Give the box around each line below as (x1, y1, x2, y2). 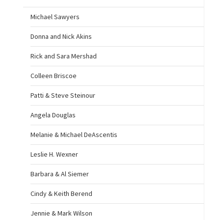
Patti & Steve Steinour (30, 91, 95, 100)
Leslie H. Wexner (30, 150, 78, 159)
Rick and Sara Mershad (30, 52, 97, 61)
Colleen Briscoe (30, 71, 77, 81)
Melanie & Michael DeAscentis (30, 130, 117, 139)
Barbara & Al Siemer (30, 169, 89, 179)
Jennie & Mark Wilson (30, 209, 92, 218)
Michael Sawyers (30, 12, 80, 22)
